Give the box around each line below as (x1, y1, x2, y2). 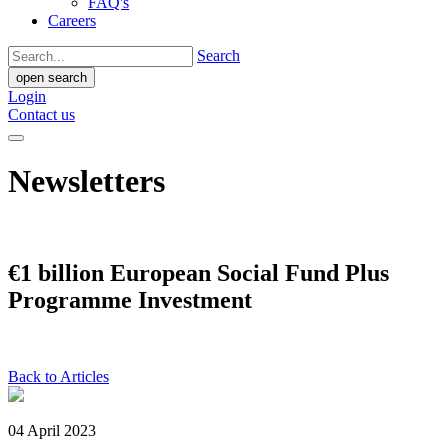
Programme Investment (8, 286, 252, 313)
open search (16, 70, 87, 85)
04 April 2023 (8, 421, 96, 439)
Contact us (8, 106, 75, 123)
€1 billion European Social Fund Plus (8, 259, 389, 286)
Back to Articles (8, 367, 109, 385)
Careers (48, 12, 96, 29)
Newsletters (8, 163, 165, 200)
